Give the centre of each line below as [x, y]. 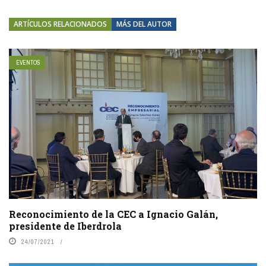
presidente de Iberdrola [65, 226]
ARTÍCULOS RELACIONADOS [60, 24]
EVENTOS [28, 62]
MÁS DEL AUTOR [144, 24]
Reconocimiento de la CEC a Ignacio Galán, [113, 214]
